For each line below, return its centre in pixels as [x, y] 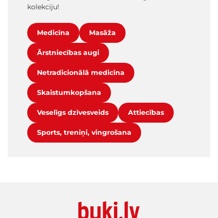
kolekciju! [43, 7]
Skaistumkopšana [69, 93]
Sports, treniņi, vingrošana [84, 133]
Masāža [102, 33]
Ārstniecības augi [68, 53]
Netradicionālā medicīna [81, 73]
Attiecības [146, 113]
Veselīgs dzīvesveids [73, 113]
